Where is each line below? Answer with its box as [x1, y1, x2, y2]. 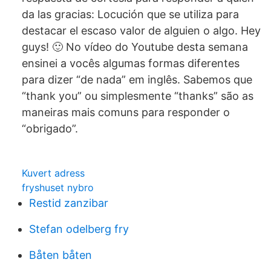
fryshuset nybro [22, 181, 94, 194]
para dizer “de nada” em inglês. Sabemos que [22, 73, 252, 86]
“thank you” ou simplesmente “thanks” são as [22, 90, 253, 102]
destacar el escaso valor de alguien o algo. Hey [22, 24, 261, 37]
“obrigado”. [22, 122, 78, 135]
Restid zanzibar [29, 197, 108, 209]
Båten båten [29, 249, 92, 261]
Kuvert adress [22, 167, 85, 179]
